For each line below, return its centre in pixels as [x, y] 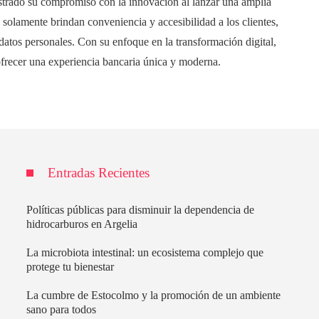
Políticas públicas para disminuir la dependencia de [141, 209]
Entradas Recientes [99, 172]
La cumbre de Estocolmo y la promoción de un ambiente [154, 295]
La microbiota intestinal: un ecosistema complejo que [145, 252]
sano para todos [62, 309]
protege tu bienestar [70, 266]
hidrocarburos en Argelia [82, 224]
